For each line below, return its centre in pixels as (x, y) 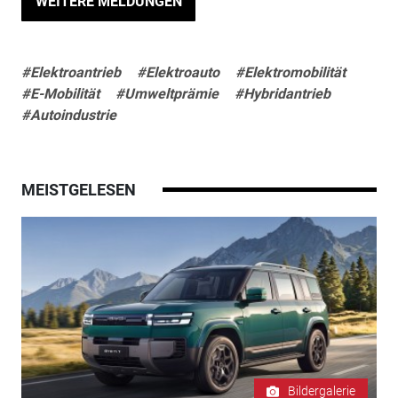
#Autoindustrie (68, 115)
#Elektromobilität (290, 73)
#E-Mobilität (60, 94)
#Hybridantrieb (282, 94)
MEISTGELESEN (78, 190)
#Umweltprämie (167, 94)
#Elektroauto (178, 73)
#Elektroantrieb (71, 73)
